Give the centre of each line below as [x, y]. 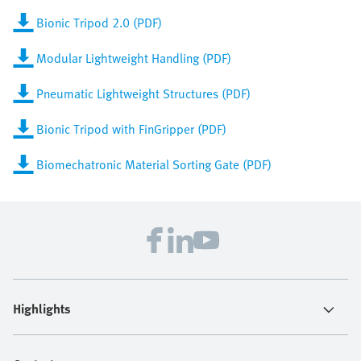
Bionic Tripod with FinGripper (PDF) [131, 129]
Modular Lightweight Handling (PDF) [134, 58]
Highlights [42, 309]
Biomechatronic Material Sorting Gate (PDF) [154, 165]
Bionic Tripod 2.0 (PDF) [99, 23]
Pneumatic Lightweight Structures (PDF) [143, 94]
